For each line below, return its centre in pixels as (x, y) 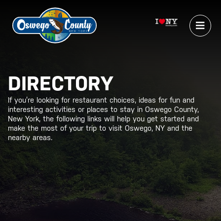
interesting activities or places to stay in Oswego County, (103, 109)
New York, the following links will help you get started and (103, 119)
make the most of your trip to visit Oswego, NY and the (100, 128)
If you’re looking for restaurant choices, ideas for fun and (101, 100)
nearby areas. (30, 137)
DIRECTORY (61, 83)
